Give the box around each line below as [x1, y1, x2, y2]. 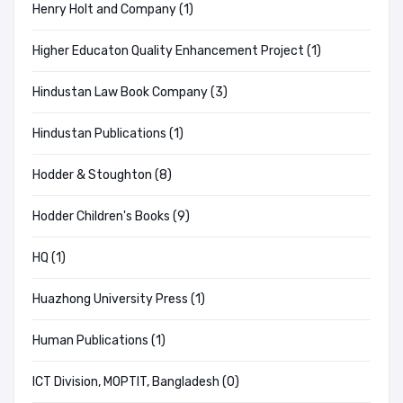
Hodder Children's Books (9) [32, 209, 190, 225]
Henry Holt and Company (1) [32, 2, 193, 18]
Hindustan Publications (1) [32, 126, 184, 142]
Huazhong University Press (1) [32, 291, 205, 308]
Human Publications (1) [32, 333, 166, 349]
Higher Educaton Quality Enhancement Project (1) [32, 43, 321, 59]
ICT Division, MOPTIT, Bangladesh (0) [32, 374, 239, 390]
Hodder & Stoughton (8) [32, 167, 172, 184]
